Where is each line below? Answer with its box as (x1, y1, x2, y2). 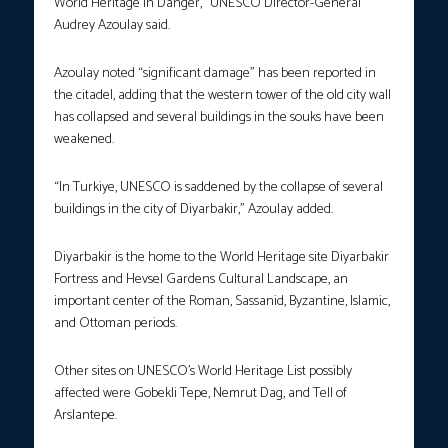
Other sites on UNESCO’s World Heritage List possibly (54, 360, 352, 384)
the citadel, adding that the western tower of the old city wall (54, 84, 391, 108)
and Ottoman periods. (54, 312, 177, 336)
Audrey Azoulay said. (54, 14, 170, 38)
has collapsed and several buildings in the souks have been (54, 106, 384, 130)
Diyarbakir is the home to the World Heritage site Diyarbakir (54, 246, 389, 270)
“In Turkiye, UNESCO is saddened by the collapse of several (54, 176, 383, 200)
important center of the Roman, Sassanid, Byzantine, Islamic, (54, 290, 390, 314)
